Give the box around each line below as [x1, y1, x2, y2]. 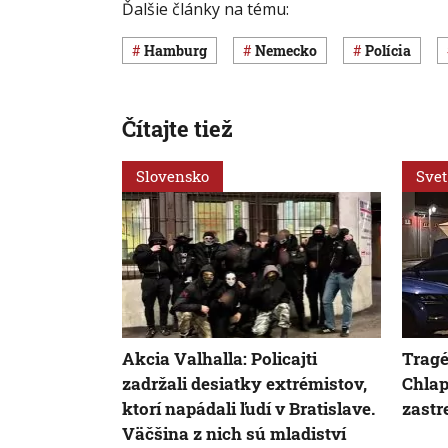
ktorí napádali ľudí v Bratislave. [122, 397, 375, 421]
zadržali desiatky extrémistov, [122, 372, 367, 396]
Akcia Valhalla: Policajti [122, 347, 317, 371]
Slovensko [136, 165, 209, 186]
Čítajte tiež [122, 113, 233, 143]
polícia [374, 41, 411, 61]
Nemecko [266, 41, 317, 61]
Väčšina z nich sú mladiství [122, 422, 346, 446]
